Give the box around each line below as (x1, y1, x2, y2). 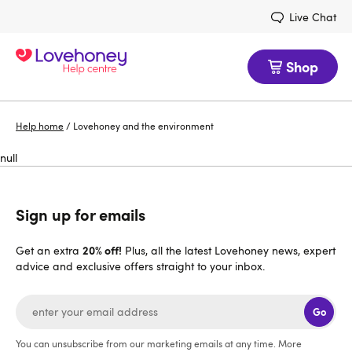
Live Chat (289, 9, 336, 24)
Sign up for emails (16, 203, 145, 225)
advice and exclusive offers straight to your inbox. (16, 258, 265, 273)
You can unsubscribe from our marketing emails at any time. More (16, 337, 302, 350)
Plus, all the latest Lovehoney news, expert (122, 243, 335, 258)
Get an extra (16, 243, 82, 258)
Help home (16, 119, 64, 132)
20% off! (82, 242, 122, 258)
